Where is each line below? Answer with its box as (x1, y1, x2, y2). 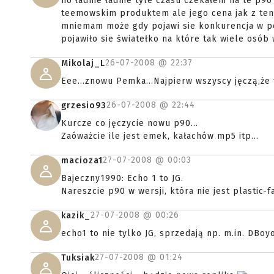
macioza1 (61, 155, 103, 166)
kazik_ (61, 210, 91, 221)
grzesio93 (61, 100, 106, 111)
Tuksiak (61, 253, 95, 263)
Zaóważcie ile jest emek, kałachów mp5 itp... (61, 131, 259, 141)
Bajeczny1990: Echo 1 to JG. (61, 173, 183, 183)
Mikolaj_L (61, 58, 105, 68)
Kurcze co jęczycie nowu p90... (61, 118, 198, 128)
